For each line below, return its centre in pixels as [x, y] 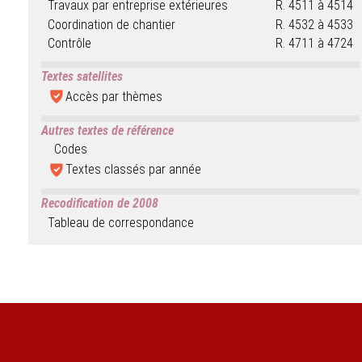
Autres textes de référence [107, 130]
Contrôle [69, 44]
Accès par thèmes [114, 96]
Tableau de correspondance [120, 222]
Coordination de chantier [111, 24]
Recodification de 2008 [101, 204]
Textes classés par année [133, 170]
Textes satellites [82, 76]
